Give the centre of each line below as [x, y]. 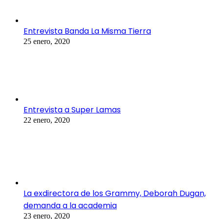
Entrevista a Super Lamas [72, 110]
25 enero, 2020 [47, 42]
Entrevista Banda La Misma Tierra [87, 31]
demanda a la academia [70, 206]
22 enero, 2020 [47, 120]
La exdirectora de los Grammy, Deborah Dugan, [115, 194]
